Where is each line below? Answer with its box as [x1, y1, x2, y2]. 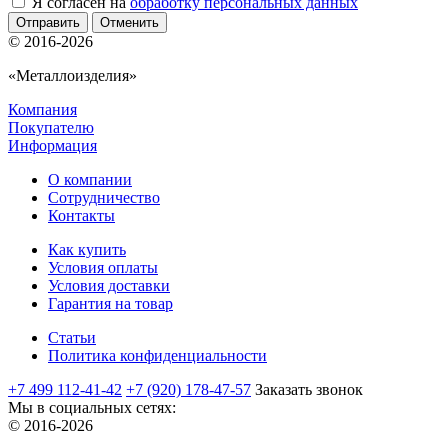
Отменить [100, 14, 159, 30]
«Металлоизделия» [8, 66, 137, 84]
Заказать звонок [255, 380, 363, 398]
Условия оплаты [48, 258, 158, 276]
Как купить [48, 240, 126, 258]
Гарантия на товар [48, 294, 173, 312]
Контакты [48, 206, 115, 224]
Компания [8, 100, 77, 118]
